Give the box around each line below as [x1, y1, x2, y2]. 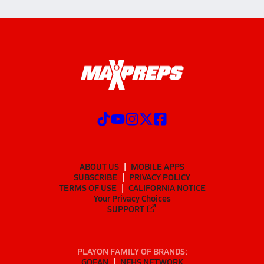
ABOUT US [80, 160, 119, 172]
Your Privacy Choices [93, 192, 171, 204]
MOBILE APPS [131, 160, 184, 172]
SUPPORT [107, 202, 145, 214]
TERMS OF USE [58, 181, 117, 193]
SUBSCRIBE [74, 170, 117, 183]
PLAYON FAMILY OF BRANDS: [77, 245, 187, 258]
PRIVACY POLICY [129, 170, 190, 183]
